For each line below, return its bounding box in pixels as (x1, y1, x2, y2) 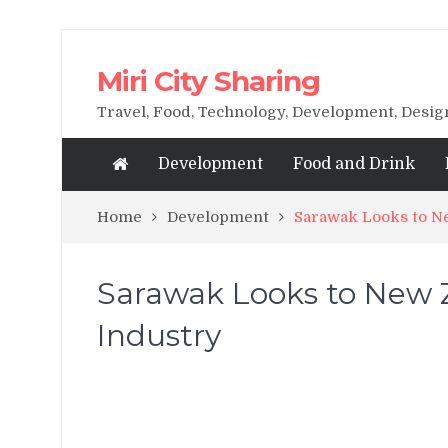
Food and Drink (293, 155, 415, 173)
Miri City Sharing (97, 64, 320, 98)
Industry (97, 317, 221, 354)
